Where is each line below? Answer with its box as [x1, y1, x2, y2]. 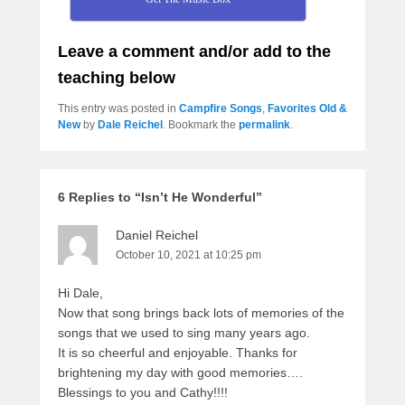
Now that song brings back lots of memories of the [58, 305, 344, 320]
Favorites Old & [268, 101, 347, 115]
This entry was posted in [58, 101, 179, 115]
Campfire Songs [179, 101, 262, 115]
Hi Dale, [58, 285, 103, 300]
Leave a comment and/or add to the [58, 42, 331, 61]
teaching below [58, 68, 175, 87]
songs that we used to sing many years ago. [58, 325, 310, 340]
